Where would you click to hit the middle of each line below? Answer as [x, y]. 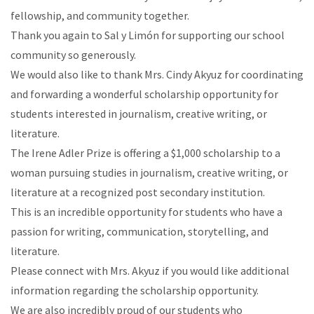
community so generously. [73, 55]
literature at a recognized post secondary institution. [138, 192]
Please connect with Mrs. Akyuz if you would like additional [150, 271]
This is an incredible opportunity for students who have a [146, 212]
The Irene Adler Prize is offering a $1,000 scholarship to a [145, 153]
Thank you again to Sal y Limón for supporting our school [148, 35]
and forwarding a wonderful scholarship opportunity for [144, 94]
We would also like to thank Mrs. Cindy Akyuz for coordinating [157, 74]
